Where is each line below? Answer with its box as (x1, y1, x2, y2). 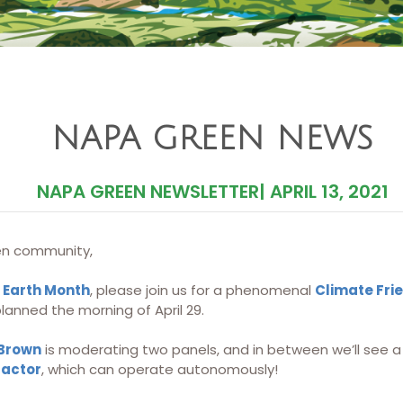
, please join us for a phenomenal (90, 281, 315, 300)
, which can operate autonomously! (41, 360, 282, 379)
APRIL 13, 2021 (269, 179, 389, 204)
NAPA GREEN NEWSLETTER (36, 179, 259, 204)
